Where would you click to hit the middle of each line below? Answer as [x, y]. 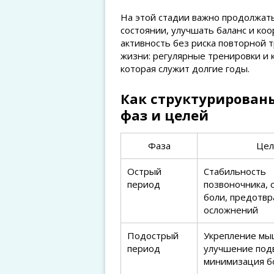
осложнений [231, 210]
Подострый [153, 235]
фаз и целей [165, 115]
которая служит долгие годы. [185, 68]
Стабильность [235, 171]
